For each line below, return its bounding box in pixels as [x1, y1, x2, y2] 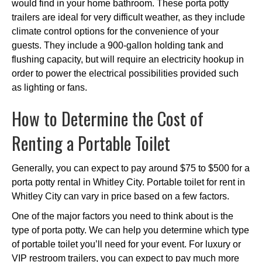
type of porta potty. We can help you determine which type [12, 225, 249, 235]
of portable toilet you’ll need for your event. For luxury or [12, 239, 241, 249]
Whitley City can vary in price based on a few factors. [12, 191, 229, 201]
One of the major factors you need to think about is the [12, 211, 233, 221]
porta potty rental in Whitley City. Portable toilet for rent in [12, 177, 245, 187]
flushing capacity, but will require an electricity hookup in [12, 54, 244, 64]
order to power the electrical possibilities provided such [12, 68, 239, 78]
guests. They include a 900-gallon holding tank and [12, 40, 223, 50]
